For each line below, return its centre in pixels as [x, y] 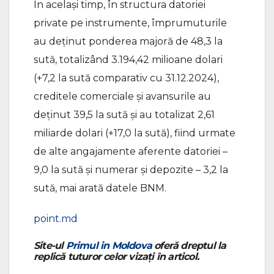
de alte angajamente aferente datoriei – [131, 151]
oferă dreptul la [189, 245]
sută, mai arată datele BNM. [100, 188]
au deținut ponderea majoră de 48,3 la [128, 41]
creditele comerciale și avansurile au [122, 96]
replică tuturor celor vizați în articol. [116, 256]
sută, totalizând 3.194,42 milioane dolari [128, 59]
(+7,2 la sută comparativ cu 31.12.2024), [126, 78]
